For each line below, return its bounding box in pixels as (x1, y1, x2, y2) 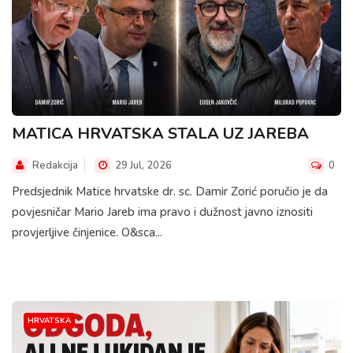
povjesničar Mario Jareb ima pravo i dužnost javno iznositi (12, 203, 313, 220)
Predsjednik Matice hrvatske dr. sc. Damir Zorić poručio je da (12, 183, 328, 199)
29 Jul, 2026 (113, 158, 172, 173)
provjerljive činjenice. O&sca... (12, 224, 162, 240)
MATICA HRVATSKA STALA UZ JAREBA (12, 122, 309, 144)
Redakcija (32, 158, 78, 173)
